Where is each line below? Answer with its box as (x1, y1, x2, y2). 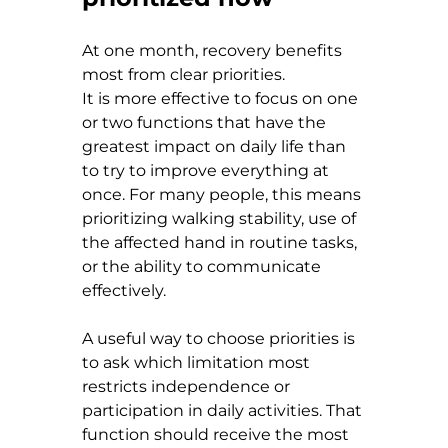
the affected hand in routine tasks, (82, 232, 361, 252)
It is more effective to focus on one (82, 88, 362, 108)
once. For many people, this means (82, 184, 365, 204)
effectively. (82, 280, 166, 300)
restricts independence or (82, 376, 294, 396)
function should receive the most (82, 424, 353, 444)
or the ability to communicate (82, 256, 325, 276)
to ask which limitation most (82, 352, 314, 372)
